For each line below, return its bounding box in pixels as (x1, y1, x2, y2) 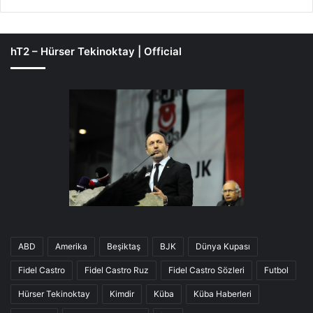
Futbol (264, 264, 289, 275)
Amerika (55, 240, 87, 252)
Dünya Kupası (196, 240, 250, 252)
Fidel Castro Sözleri (168, 264, 245, 275)
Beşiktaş (107, 240, 140, 252)
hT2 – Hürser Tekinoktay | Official (10, 45, 182, 59)
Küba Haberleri (194, 288, 252, 299)
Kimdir (110, 288, 134, 299)
